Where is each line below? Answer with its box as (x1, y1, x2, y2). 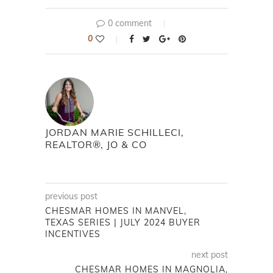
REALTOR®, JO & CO (45, 138, 147, 151)
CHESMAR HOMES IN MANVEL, (45, 205, 186, 217)
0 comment (108, 18, 152, 29)
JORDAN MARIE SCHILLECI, (45, 126, 184, 139)
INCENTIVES (45, 229, 101, 240)
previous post (45, 191, 97, 202)
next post (191, 249, 228, 261)
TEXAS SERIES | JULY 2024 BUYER (45, 217, 200, 229)
